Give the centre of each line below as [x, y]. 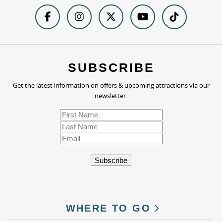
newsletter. [111, 96]
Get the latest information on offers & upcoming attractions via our [111, 85]
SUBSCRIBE [111, 68]
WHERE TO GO [108, 208]
